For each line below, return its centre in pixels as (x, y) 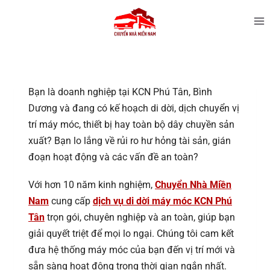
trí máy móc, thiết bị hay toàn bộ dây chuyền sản (131, 124)
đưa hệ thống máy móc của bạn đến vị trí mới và (132, 250)
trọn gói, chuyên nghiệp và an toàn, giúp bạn (140, 218)
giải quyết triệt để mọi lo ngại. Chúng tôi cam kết (131, 234)
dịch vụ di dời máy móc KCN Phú (162, 201)
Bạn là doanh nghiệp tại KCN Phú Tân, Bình (120, 92)
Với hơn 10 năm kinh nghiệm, (92, 185)
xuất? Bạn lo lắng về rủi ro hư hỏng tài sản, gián (130, 141)
